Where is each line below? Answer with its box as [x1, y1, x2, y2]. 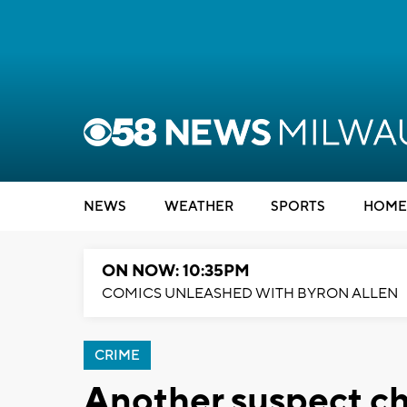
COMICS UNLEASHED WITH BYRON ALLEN [102, 284, 398, 303]
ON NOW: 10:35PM [102, 261, 250, 282]
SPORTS [271, 198, 325, 215]
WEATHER [164, 198, 233, 215]
